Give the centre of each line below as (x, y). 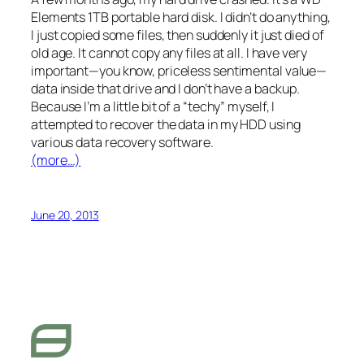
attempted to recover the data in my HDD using (166, 125)
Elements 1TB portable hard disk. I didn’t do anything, (181, 17)
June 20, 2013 (65, 214)
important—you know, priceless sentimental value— (179, 71)
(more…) (56, 160)
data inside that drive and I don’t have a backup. (166, 89)
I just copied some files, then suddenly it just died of (178, 35)
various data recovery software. (122, 143)
